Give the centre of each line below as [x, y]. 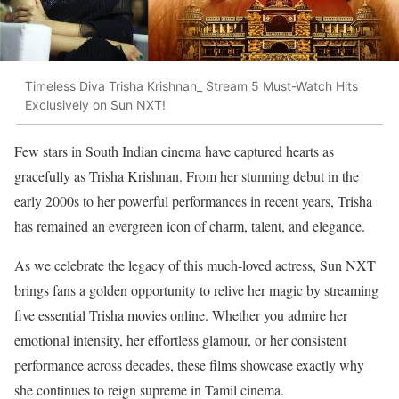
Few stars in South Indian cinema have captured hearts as [174, 151]
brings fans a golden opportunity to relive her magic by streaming [196, 289]
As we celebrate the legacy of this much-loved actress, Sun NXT [195, 265]
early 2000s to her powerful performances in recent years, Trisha [193, 200]
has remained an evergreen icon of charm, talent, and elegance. [190, 225]
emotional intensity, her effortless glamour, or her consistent [180, 339]
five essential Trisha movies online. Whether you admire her [181, 314]
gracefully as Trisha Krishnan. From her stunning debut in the [187, 175]
